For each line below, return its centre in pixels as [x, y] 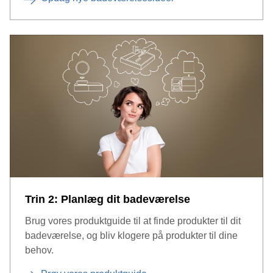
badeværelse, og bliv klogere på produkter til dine [131, 236]
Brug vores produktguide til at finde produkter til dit [133, 221]
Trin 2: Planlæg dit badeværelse [108, 199]
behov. [39, 250]
